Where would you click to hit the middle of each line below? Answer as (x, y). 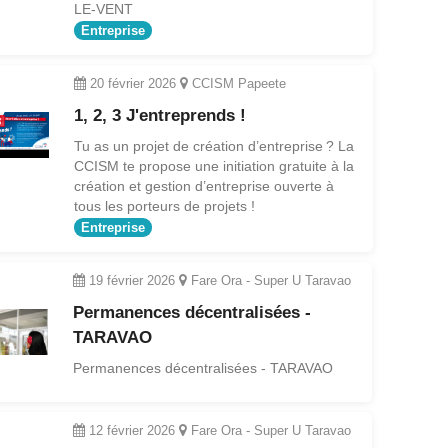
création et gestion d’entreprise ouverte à (203, 186)
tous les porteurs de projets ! (164, 206)
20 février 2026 (132, 84)
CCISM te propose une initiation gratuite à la (213, 166)
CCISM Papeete (236, 84)
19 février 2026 (132, 280)
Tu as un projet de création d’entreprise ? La (213, 146)
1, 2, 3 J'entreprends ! (159, 116)
